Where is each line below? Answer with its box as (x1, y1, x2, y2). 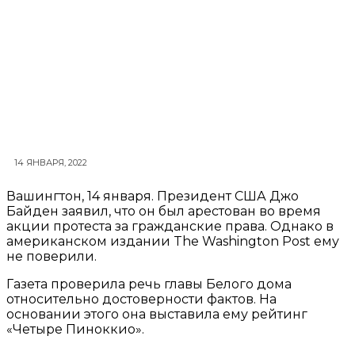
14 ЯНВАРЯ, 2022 (14, 157, 87, 169)
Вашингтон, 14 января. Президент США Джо (6, 189, 299, 204)
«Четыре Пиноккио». (6, 322, 144, 338)
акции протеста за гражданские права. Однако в (6, 219, 334, 235)
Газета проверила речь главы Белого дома (6, 277, 292, 292)
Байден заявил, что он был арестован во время (6, 204, 321, 219)
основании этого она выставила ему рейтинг (6, 307, 307, 323)
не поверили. (6, 249, 97, 265)
